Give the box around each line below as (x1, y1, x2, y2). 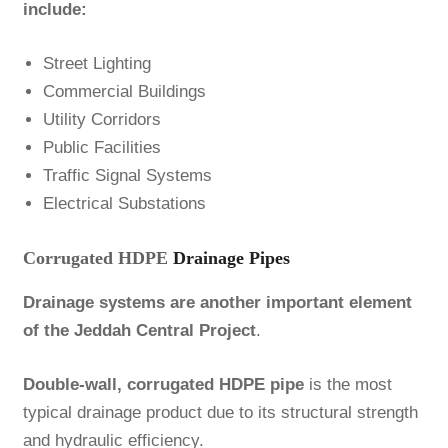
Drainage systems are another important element (22, 292, 412, 312)
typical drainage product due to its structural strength (22, 402, 418, 422)
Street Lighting (42, 54, 151, 74)
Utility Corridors (42, 110, 161, 130)
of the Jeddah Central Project (22, 320, 256, 340)
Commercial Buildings (42, 82, 206, 102)
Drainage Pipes (167, 247, 290, 268)
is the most (303, 374, 392, 394)
